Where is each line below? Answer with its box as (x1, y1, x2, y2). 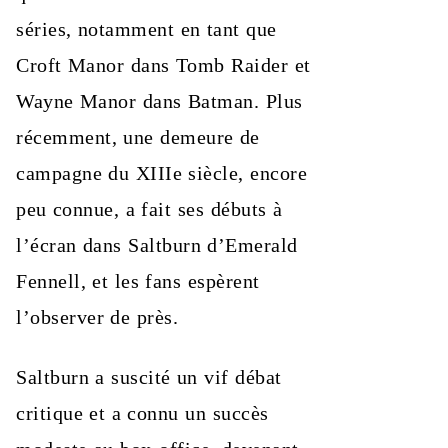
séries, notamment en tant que (16, 18, 277, 40)
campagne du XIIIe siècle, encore (16, 162, 308, 184)
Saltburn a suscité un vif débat (16, 366, 282, 388)
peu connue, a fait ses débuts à (16, 198, 283, 220)
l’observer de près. (16, 306, 179, 328)
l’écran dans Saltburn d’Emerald (16, 234, 298, 256)
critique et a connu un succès (16, 402, 269, 424)
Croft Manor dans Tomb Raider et (16, 54, 311, 76)
